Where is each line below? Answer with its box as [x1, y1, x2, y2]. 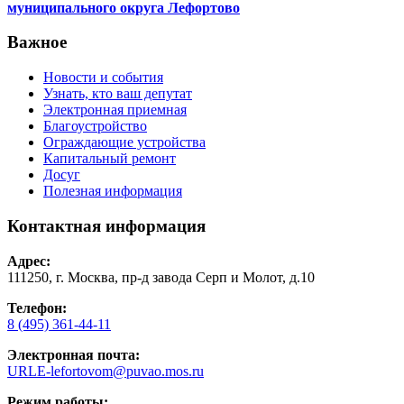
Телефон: [7, 299, 67, 316]
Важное [7, 32, 67, 52]
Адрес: [7, 252, 50, 269]
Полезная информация [43, 183, 182, 199]
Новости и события [43, 69, 163, 86]
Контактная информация [7, 216, 206, 235]
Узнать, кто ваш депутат [43, 86, 192, 102]
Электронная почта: [7, 346, 140, 363]
